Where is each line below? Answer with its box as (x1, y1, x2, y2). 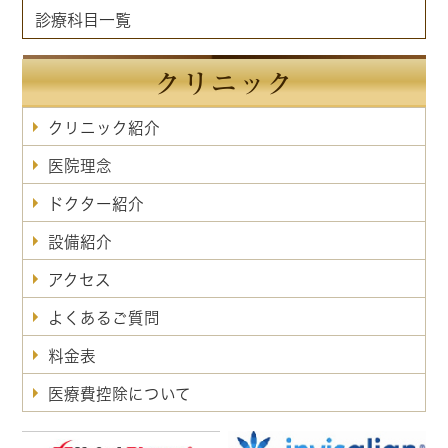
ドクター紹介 (48, 196, 145, 213)
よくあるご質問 (48, 310, 161, 327)
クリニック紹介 (48, 120, 161, 137)
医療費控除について (48, 386, 192, 403)
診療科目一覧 (35, 12, 132, 29)
